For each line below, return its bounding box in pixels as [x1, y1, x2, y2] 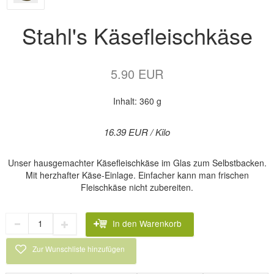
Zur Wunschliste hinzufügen [32, 243, 125, 254]
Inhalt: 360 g [113, 94, 161, 107]
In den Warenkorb [113, 217, 182, 230]
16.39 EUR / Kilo [104, 125, 170, 138]
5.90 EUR [111, 64, 163, 83]
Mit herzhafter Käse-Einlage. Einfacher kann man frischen [25, 168, 249, 181]
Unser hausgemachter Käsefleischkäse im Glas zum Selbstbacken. [7, 156, 267, 169]
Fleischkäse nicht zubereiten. [81, 180, 193, 193]
